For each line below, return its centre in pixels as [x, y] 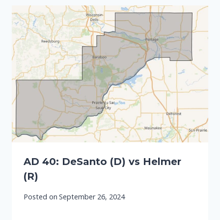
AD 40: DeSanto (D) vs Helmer [102, 162]
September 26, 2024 [92, 196]
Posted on [41, 196]
